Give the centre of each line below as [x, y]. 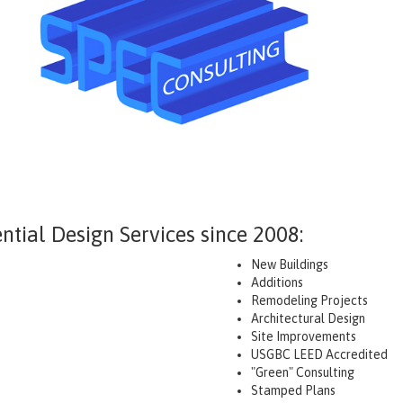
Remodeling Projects [309, 300]
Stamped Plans [293, 390]
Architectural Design [308, 318]
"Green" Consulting [303, 372]
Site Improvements [304, 336]
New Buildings [290, 264]
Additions [277, 282]
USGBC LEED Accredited [319, 354]
